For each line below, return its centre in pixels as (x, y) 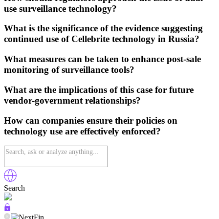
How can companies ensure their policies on (91, 120)
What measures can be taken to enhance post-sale (102, 59)
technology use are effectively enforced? (82, 131)
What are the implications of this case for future (99, 89)
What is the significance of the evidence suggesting (103, 28)
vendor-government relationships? (72, 100)
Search (14, 188)
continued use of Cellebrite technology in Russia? (102, 39)
